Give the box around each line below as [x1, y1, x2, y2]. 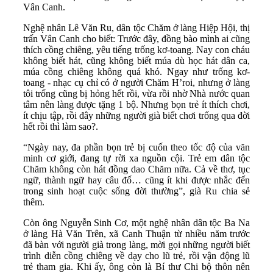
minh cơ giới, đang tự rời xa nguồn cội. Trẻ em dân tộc [23, 152, 250, 163]
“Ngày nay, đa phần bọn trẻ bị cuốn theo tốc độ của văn [23, 141, 250, 152]
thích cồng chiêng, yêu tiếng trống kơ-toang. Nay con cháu [23, 44, 250, 55]
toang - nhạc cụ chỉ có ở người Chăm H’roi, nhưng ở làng [23, 77, 250, 88]
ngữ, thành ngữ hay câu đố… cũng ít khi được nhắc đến [23, 174, 250, 185]
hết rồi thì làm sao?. [23, 121, 101, 132]
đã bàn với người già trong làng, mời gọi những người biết [23, 239, 250, 250]
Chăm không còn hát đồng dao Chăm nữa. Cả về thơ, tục [23, 163, 250, 174]
